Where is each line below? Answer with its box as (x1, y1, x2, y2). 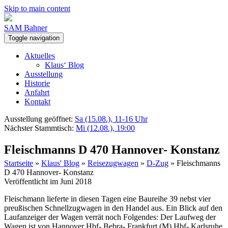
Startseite (4, 158, 33, 167)
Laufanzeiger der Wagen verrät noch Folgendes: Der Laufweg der (4, 212, 216, 221)
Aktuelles (24, 51, 55, 60)
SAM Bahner (4, 23, 47, 32)
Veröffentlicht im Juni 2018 (4, 177, 92, 186)
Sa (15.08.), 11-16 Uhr (75, 115, 148, 123)
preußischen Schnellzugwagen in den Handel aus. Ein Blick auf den (4, 203, 222, 212)
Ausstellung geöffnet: (4, 115, 73, 123)
